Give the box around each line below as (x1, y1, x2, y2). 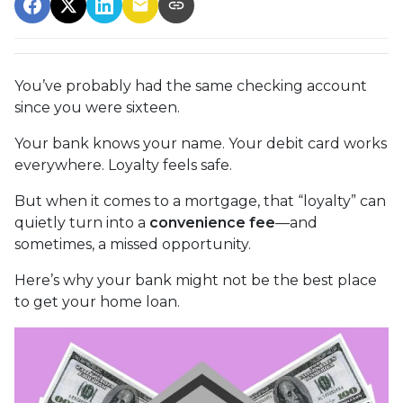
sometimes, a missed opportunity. (14, 235, 251, 253)
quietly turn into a (14, 213, 149, 231)
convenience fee (149, 213, 275, 231)
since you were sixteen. (14, 98, 180, 116)
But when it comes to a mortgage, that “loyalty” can (14, 192, 386, 210)
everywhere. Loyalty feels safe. (14, 156, 232, 174)
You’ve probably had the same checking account (14, 76, 367, 94)
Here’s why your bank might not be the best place (14, 271, 377, 289)
